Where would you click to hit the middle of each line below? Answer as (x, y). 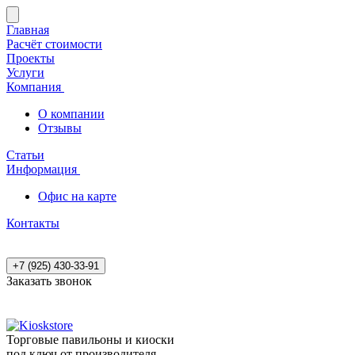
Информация (43, 169)
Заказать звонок (49, 281)
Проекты (31, 58)
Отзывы (60, 128)
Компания (35, 87)
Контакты (33, 223)
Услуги (25, 73)
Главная (28, 30)
